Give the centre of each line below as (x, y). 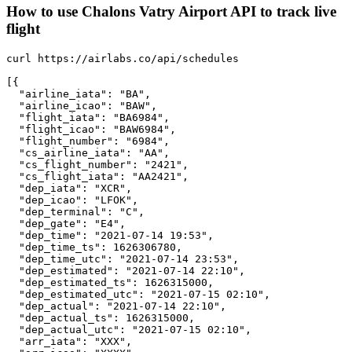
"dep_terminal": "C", (75, 211)
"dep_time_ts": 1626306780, (94, 247)
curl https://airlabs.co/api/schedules (123, 58)
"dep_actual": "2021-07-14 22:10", (116, 306)
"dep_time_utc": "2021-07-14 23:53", (123, 258)
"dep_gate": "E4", (66, 223)
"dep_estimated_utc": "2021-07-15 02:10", (138, 294)
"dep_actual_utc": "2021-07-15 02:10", (129, 329)
